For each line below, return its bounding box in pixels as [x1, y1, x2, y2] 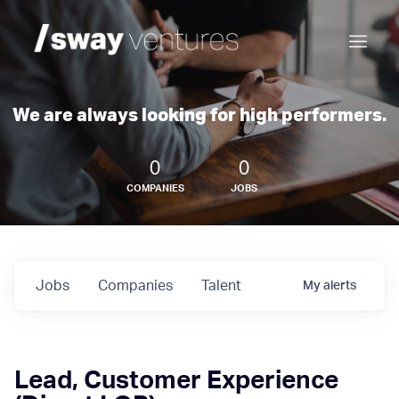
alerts [323, 280, 356, 292]
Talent [201, 279, 241, 293]
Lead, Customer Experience [14, 368, 338, 393]
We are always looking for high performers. [12, 107, 387, 125]
